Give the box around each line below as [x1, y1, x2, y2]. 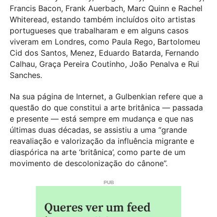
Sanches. [10, 70, 42, 80]
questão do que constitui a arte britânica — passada [10, 103, 203, 113]
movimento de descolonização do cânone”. [10, 158, 168, 169]
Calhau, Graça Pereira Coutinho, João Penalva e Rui [10, 59, 199, 69]
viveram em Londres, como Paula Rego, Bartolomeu [10, 37, 200, 47]
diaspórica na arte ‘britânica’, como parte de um [10, 147, 186, 157]
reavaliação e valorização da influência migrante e [10, 136, 194, 146]
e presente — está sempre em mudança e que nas [10, 114, 193, 124]
